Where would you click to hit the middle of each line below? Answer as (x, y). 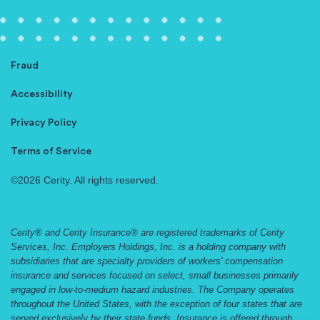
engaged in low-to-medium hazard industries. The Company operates (152, 290)
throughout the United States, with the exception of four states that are (156, 304)
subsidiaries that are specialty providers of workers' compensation (147, 261)
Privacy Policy (44, 123)
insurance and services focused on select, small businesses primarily (155, 276)
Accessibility (42, 95)
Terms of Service (51, 152)
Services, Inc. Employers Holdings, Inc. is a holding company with (148, 247)
